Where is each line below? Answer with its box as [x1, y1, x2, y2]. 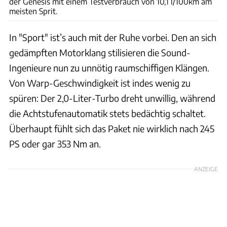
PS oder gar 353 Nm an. [9, 137, 101, 149]
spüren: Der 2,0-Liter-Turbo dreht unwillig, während [9, 92, 215, 104]
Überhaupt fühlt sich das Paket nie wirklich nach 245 [9, 122, 214, 134]
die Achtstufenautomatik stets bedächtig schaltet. [9, 107, 206, 119]
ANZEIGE [194, 165, 218, 172]
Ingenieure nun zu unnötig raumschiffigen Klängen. [9, 61, 209, 73]
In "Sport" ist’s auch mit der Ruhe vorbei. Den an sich [9, 31, 216, 43]
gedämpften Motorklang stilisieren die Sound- [9, 46, 191, 58]
